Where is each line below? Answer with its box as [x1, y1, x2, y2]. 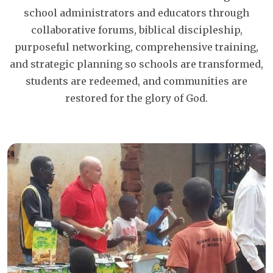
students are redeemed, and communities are [26, 75, 247, 87]
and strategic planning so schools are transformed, [10, 58, 263, 70]
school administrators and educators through [24, 7, 249, 19]
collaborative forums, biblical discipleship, [30, 24, 243, 36]
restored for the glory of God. [65, 92, 208, 104]
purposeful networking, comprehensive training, [15, 41, 258, 53]
